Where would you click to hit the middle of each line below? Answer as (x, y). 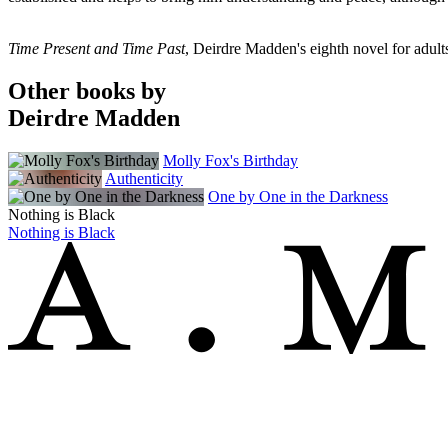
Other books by (87, 90)
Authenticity (144, 178)
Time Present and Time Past (96, 48)
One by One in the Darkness (298, 196)
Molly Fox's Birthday (230, 160)
